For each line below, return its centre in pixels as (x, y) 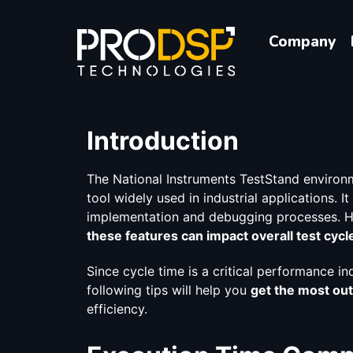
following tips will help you (169, 290)
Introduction (163, 141)
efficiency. (117, 309)
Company (303, 41)
